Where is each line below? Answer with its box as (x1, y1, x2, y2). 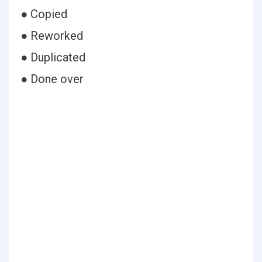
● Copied (20, 7, 67, 21)
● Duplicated (20, 50, 85, 64)
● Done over (20, 72, 84, 86)
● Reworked (20, 29, 83, 43)
